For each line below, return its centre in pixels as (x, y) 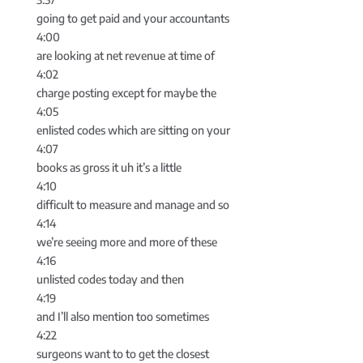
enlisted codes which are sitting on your (133, 130)
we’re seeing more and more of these (126, 242)
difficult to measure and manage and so (132, 205)
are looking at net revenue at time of (125, 56)
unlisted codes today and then (110, 280)
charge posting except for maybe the (126, 93)
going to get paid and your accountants (132, 19)
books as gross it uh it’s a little (109, 168)
